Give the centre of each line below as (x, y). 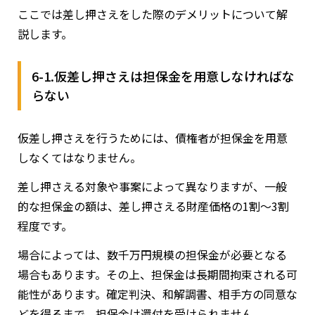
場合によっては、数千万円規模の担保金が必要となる (152, 255)
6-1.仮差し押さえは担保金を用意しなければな (163, 76)
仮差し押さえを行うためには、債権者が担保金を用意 (153, 138)
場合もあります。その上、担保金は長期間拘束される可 (157, 275)
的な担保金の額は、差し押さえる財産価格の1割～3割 (153, 206)
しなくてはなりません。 (79, 158)
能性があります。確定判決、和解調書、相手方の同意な (157, 294)
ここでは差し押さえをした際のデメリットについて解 (153, 14)
